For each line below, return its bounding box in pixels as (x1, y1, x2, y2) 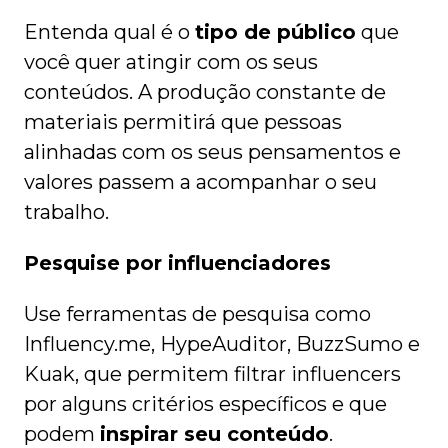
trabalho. (24, 200, 109, 225)
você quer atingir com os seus (24, 50, 318, 75)
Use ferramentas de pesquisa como (24, 302, 371, 327)
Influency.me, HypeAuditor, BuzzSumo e (24, 332, 420, 357)
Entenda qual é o (24, 20, 195, 45)
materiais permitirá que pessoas (24, 110, 342, 135)
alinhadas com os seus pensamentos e (24, 140, 401, 165)
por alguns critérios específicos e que (24, 392, 387, 417)
